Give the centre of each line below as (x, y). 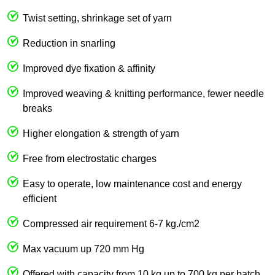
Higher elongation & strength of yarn (101, 133)
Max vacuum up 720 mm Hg (83, 249)
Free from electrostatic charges (90, 158)
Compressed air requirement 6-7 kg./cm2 (111, 223)
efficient (40, 198)
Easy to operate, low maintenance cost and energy (132, 184)
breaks (37, 108)
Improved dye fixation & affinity (89, 68)
